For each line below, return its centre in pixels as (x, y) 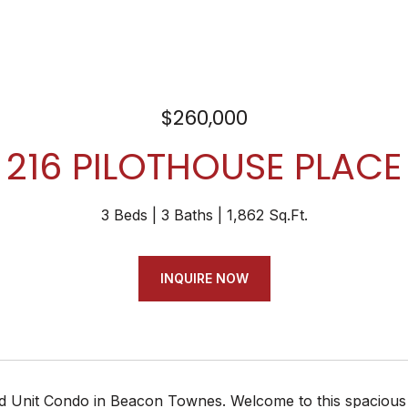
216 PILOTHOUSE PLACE (204, 167)
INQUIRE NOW (204, 278)
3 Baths (187, 215)
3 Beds (124, 215)
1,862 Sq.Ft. (267, 215)
